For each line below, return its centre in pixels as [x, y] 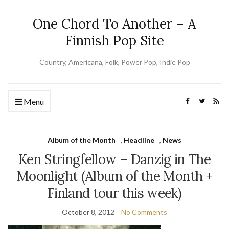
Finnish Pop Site [114, 41]
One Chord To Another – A [114, 24]
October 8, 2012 [88, 212]
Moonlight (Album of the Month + [114, 176]
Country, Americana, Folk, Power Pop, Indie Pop [114, 62]
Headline [139, 140]
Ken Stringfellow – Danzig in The [114, 159]
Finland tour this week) [114, 193]
